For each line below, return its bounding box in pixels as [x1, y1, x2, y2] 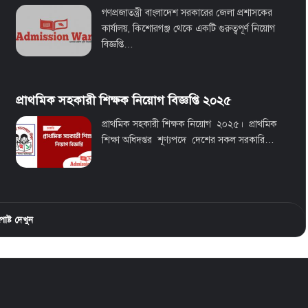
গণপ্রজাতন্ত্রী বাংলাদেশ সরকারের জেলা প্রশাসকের [101, 7, 272, 19]
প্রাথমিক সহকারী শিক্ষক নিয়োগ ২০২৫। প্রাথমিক [101, 118, 277, 131]
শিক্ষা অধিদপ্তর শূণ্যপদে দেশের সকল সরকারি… [101, 134, 274, 146]
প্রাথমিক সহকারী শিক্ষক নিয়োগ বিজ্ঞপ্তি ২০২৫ [15, 93, 231, 109]
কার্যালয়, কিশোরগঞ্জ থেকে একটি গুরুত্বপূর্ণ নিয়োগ [101, 23, 275, 35]
